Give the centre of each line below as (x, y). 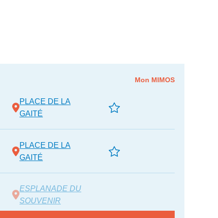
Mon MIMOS (154, 80)
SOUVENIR (40, 200)
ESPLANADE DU (51, 188)
